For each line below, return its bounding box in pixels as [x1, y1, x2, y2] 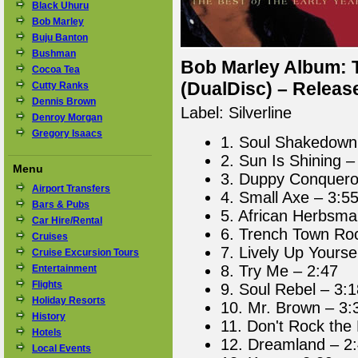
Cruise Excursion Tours [32, 247, 139, 258]
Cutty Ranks [32, 80, 89, 91]
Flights [32, 279, 62, 290]
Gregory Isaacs [32, 128, 102, 139]
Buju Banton [32, 32, 88, 43]
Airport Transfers [32, 183, 110, 194]
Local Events [32, 343, 91, 354]
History [32, 311, 66, 322]
